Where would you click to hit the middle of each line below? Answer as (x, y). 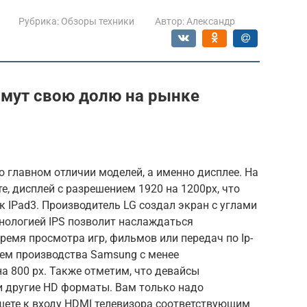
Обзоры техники (98, 21)
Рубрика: (39, 21)
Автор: (170, 21)
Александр (211, 21)
